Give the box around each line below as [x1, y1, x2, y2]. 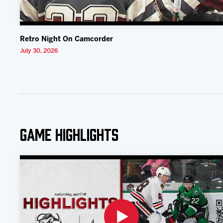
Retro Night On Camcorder [20, 36, 113, 43]
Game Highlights [20, 124, 119, 143]
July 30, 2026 [20, 48, 59, 54]
